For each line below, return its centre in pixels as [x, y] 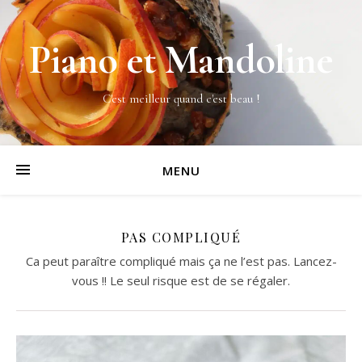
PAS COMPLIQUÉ [181, 237]
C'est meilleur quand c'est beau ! [181, 99]
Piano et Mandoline [181, 60]
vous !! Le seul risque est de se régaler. [181, 280]
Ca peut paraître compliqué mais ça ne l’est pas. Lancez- [181, 261]
